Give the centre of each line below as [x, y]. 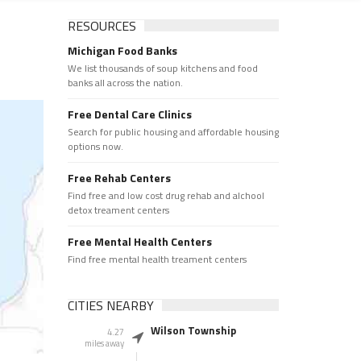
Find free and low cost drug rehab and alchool [166, 195]
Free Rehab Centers [119, 178]
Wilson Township [193, 330]
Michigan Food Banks [122, 50]
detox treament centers [118, 210]
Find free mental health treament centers [157, 259]
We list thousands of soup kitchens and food [162, 68]
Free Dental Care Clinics [129, 114]
